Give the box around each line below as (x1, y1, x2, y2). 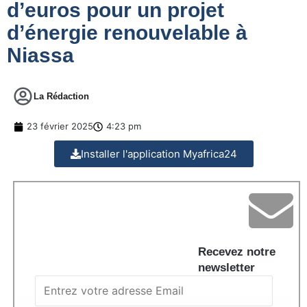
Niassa (7, 44, 74, 67)
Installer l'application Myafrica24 (80, 147, 237, 161)
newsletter (198, 261, 255, 275)
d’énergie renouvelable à (7, 21, 247, 45)
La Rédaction (34, 91, 89, 102)
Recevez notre (198, 245, 275, 259)
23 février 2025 (27, 121, 93, 132)
